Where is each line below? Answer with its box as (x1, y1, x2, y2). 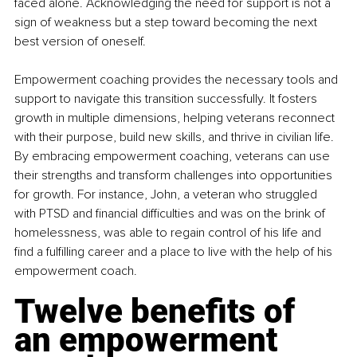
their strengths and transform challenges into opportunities (14, 167, 335, 184)
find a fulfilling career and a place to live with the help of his (14, 244, 335, 261)
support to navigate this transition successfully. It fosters (14, 91, 320, 108)
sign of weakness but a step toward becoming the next (14, 14, 320, 31)
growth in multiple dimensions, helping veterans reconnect (14, 110, 338, 127)
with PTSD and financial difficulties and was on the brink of (14, 206, 328, 222)
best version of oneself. (14, 33, 146, 50)
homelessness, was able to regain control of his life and (14, 225, 324, 241)
